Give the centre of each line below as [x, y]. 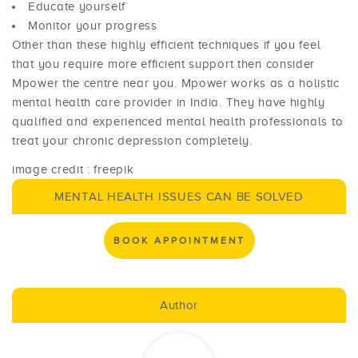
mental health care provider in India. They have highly [169, 102]
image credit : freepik [73, 169]
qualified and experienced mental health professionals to [178, 121]
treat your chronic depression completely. [132, 140]
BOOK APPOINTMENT [179, 241]
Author [179, 306]
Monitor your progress [93, 25]
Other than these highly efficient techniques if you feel [167, 44]
